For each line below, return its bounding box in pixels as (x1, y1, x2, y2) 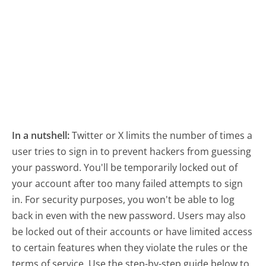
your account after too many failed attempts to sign (12, 176, 243, 190)
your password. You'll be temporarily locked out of (12, 160, 238, 174)
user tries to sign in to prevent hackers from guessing (12, 144, 252, 158)
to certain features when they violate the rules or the (12, 240, 248, 254)
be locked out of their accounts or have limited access (12, 224, 253, 238)
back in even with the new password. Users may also (12, 208, 246, 222)
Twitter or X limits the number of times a (72, 128, 253, 142)
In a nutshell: (12, 128, 72, 142)
